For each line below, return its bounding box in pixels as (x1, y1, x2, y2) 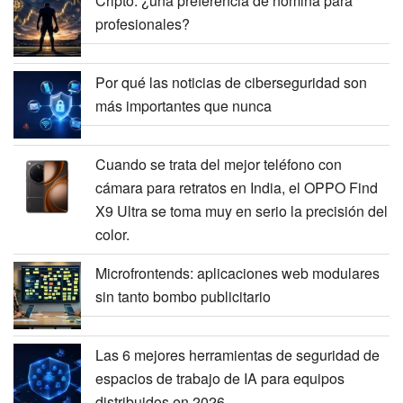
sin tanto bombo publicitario (95, 286, 271, 308)
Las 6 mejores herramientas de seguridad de (95, 345, 380, 366)
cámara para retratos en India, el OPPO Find (95, 177, 378, 199)
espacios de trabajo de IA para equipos (95, 368, 345, 390)
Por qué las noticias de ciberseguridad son (95, 72, 367, 94)
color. (95, 224, 130, 246)
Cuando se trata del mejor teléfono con (95, 154, 342, 175)
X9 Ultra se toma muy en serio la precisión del (95, 201, 388, 222)
